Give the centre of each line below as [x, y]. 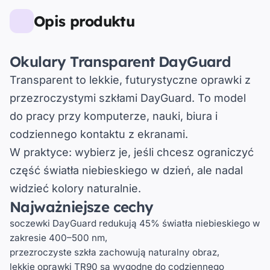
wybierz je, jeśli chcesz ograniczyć [163, 152]
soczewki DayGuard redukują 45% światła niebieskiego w [135, 223]
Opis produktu [84, 21]
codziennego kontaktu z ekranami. [99, 134]
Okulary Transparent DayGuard [121, 61]
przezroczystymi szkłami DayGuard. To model [128, 98]
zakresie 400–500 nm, [58, 237]
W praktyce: [41, 152]
